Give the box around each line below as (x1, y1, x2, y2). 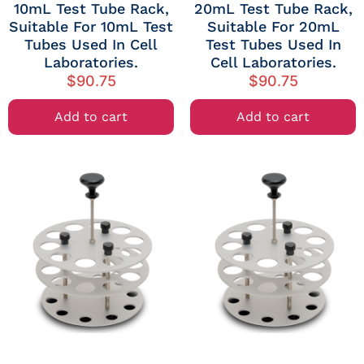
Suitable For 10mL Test (9, 18, 173, 35)
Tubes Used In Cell (24, 36, 158, 53)
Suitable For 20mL (206, 18, 340, 35)
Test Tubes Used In (205, 36, 341, 53)
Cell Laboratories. (210, 54, 336, 71)
